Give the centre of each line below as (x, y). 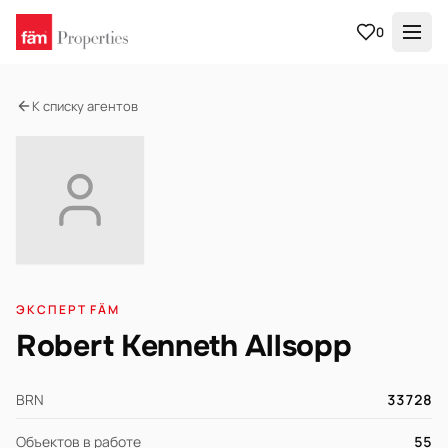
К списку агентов (85, 105)
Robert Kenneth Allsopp (184, 346)
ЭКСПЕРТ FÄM (68, 309)
